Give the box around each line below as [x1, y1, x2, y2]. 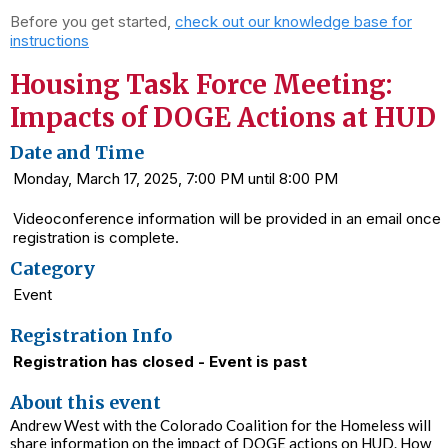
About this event [10, 391, 161, 414]
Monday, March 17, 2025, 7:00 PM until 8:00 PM [13, 169, 338, 188]
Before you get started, [10, 12, 175, 31]
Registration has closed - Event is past [13, 352, 307, 371]
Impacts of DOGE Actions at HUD [10, 101, 436, 134]
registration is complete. [13, 228, 179, 247]
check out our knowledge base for [175, 12, 412, 31]
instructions [10, 31, 89, 50]
